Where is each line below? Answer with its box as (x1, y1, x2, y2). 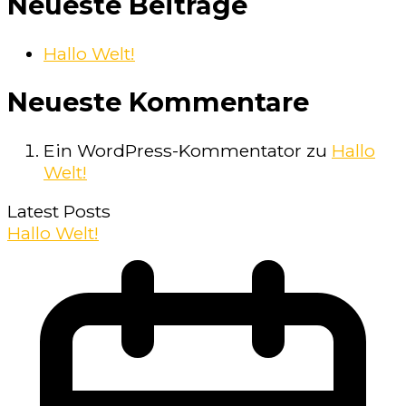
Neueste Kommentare (7, 85, 309, 118)
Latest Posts (7, 199, 111, 222)
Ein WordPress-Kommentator (43, 139, 302, 161)
